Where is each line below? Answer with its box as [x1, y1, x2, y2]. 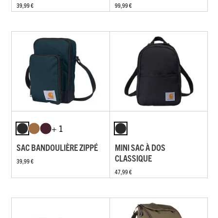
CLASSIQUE [114, 152, 152, 163]
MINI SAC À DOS [114, 141, 165, 153]
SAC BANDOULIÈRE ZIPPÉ [17, 141, 98, 153]
